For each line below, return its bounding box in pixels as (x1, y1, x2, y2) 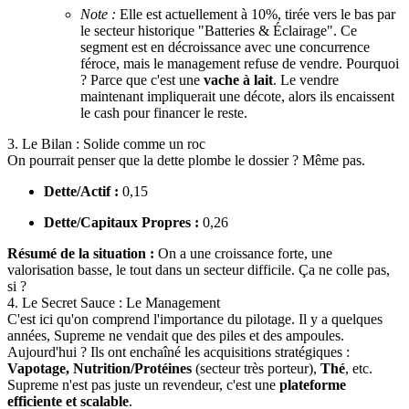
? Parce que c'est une (80, 71, 204, 88)
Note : (80, 5, 116, 22)
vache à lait (204, 71, 273, 88)
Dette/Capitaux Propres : (44, 214, 199, 230)
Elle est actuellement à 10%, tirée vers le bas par (116, 5, 395, 22)
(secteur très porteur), (192, 360, 320, 376)
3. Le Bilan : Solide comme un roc (7, 135, 205, 152)
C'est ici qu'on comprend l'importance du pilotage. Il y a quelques (7, 310, 383, 327)
